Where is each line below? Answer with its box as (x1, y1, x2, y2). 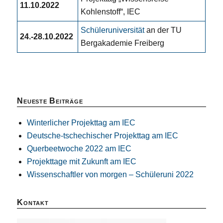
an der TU (146, 26, 182, 35)
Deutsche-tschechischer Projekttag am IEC (27, 131, 179, 140)
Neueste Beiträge (17, 97, 83, 106)
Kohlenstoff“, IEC (81, 7, 141, 16)
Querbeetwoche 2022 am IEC (27, 144, 132, 153)
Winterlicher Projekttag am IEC (27, 118, 136, 127)
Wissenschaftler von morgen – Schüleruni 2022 (27, 170, 194, 179)
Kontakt (17, 198, 49, 207)
